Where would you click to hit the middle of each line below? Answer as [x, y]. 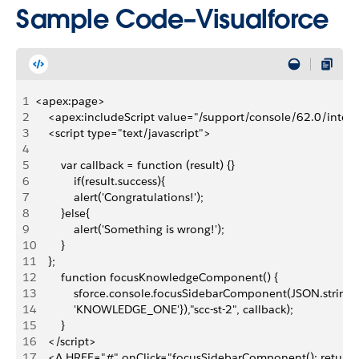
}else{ [63, 213]
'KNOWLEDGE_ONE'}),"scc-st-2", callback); [164, 309]
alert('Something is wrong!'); [130, 229]
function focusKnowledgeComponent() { [158, 277]
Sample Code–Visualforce [172, 19]
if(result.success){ [100, 181]
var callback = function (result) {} [137, 165]
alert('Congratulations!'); [119, 197]
